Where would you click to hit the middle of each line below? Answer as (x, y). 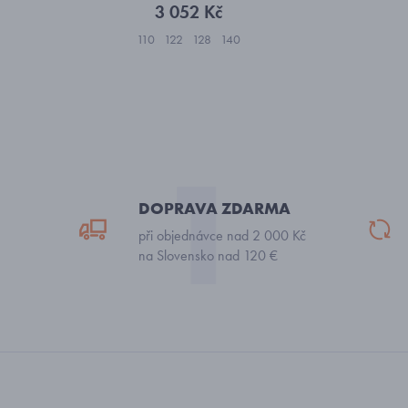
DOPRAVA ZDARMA (214, 208)
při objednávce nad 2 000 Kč (222, 235)
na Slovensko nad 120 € (208, 255)
